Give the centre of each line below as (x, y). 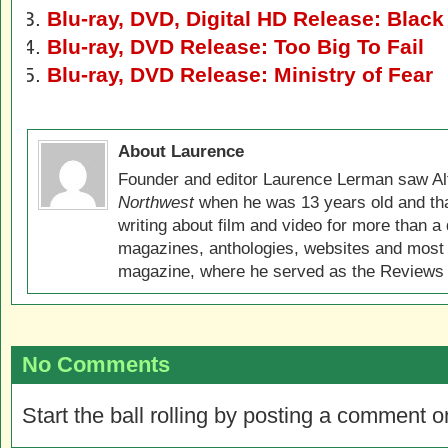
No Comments (96, 364)
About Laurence (181, 151)
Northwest (156, 202)
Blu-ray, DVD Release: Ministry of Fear (240, 74)
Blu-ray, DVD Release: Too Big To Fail (235, 46)
